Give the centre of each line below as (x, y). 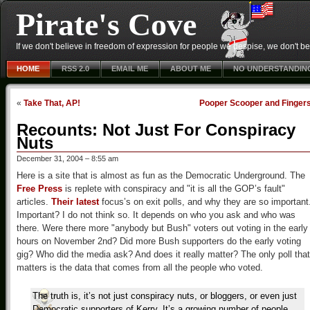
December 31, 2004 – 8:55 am (67, 158)
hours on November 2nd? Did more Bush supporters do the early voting (159, 241)
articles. (34, 202)
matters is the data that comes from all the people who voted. (140, 267)
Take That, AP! (52, 103)
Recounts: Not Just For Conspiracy (156, 130)
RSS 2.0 (75, 69)
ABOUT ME (191, 69)
